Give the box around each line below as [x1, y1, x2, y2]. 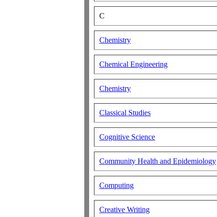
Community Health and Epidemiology [99, 157, 216, 165]
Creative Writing [99, 205, 150, 214]
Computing [99, 181, 134, 189]
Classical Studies [99, 108, 151, 117]
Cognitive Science [99, 133, 155, 141]
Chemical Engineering [99, 60, 168, 68]
